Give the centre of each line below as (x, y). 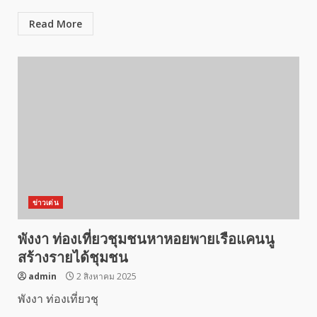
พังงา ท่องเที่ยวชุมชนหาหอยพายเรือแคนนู (146, 239)
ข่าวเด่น (46, 202)
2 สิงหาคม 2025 (105, 276)
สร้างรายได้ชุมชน (73, 258)
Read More (56, 24)
